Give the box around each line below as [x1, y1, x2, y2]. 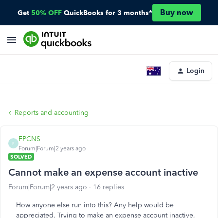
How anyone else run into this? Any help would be [16, 201, 174, 209]
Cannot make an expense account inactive [8, 166, 198, 178]
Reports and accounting [15, 109, 89, 117]
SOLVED [10, 153, 32, 160]
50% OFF [31, 8, 62, 17]
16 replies [93, 183, 124, 191]
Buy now [160, 8, 193, 17]
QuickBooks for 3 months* [63, 8, 152, 17]
